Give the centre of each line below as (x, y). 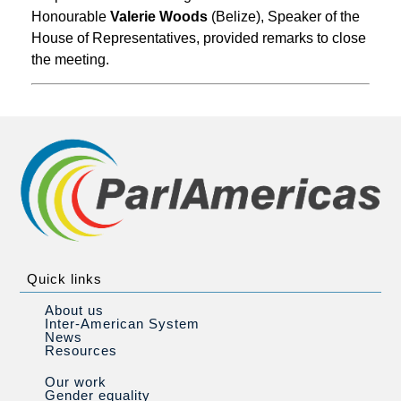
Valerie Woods (159, 16)
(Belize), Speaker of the (284, 16)
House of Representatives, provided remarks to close (199, 38)
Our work (76, 382)
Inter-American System (122, 324)
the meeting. (70, 59)
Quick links (64, 279)
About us (74, 311)
